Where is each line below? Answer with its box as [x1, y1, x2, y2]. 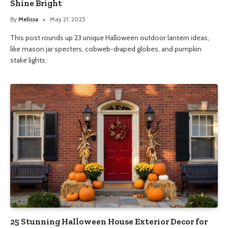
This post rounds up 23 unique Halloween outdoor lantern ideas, [10, 33, 209, 43]
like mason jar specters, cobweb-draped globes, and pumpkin [10, 44, 202, 54]
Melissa [18, 15, 38, 23]
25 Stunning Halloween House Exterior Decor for [10, 216, 208, 227]
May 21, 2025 [50, 15, 85, 23]
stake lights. [10, 55, 47, 65]
